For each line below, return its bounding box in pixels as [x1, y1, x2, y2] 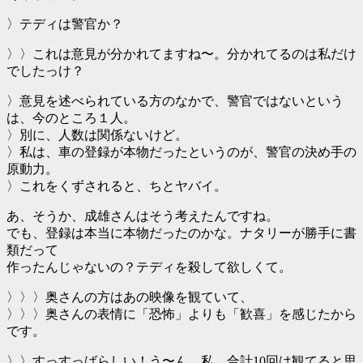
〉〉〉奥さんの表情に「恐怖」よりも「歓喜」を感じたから [6, 307, 357, 321]
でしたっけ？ [6, 64, 84, 78]
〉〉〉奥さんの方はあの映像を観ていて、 [6, 290, 253, 304]
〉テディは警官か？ [6, 17, 123, 31]
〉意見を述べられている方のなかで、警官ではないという [6, 94, 344, 108]
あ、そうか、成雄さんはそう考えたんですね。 [6, 209, 279, 223]
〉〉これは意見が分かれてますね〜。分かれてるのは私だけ [6, 47, 357, 61]
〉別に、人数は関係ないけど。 [6, 128, 188, 142]
